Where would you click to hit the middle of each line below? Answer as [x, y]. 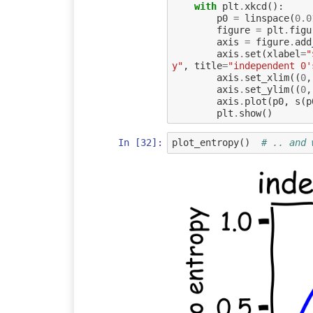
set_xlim [267, 77]
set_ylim [267, 89]
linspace [267, 18]
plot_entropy [205, 143]
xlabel [283, 53]
